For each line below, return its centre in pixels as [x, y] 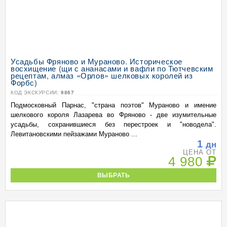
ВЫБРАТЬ [113, 175]
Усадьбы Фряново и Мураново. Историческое [97, 61]
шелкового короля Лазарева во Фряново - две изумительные [113, 115]
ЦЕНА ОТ [199, 152]
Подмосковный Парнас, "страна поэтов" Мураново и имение [113, 105]
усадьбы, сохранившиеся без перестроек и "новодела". [113, 124]
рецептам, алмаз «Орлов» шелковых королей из [102, 75]
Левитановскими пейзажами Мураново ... [74, 134]
